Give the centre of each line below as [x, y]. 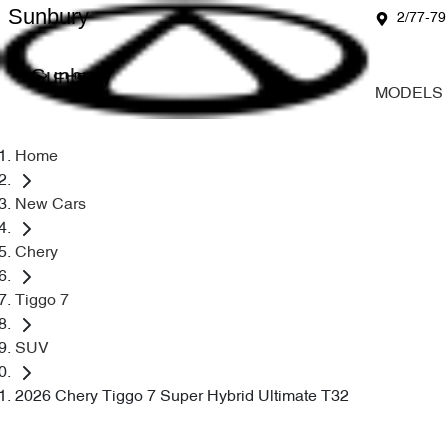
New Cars [50, 205]
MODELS [409, 94]
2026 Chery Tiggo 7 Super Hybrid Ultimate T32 [182, 397]
